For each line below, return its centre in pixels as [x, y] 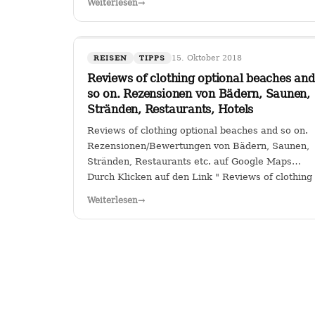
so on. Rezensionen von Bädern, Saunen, [199, 94]
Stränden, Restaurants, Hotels [171, 109]
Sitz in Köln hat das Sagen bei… [161, 14]
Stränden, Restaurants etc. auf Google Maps [190, 162]
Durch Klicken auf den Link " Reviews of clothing [200, 177]
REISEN [110, 58]
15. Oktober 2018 [207, 58]
